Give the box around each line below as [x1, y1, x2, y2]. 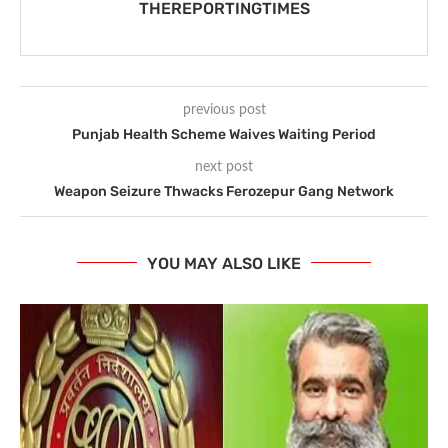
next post [195, 159, 253, 174]
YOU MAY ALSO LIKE [147, 253, 301, 273]
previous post [182, 102, 266, 117]
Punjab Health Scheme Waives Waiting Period [72, 125, 376, 143]
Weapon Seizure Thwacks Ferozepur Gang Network [54, 182, 394, 200]
